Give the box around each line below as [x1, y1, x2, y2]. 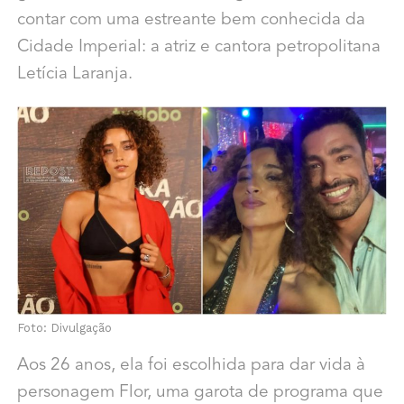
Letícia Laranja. [16, 66, 133, 84]
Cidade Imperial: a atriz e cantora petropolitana [16, 39, 381, 57]
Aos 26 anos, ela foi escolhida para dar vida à [16, 357, 365, 375]
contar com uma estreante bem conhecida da [16, 12, 365, 30]
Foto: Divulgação [16, 321, 112, 335]
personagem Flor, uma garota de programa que [16, 384, 383, 402]
